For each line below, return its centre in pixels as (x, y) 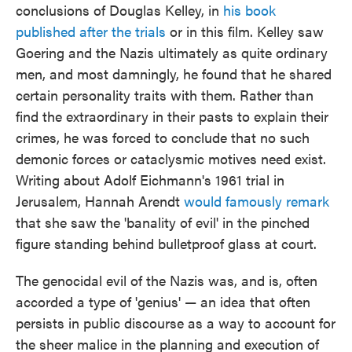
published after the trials (91, 31)
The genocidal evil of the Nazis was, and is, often (167, 280)
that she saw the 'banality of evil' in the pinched (163, 222)
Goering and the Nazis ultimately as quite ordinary (172, 52)
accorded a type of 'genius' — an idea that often (163, 301)
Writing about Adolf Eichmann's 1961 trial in (150, 179)
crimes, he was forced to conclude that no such (163, 137)
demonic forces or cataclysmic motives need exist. (171, 158)
